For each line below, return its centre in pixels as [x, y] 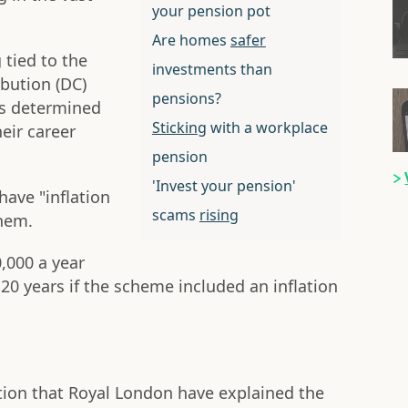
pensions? [186, 99]
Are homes [191, 41]
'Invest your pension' [224, 186]
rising [219, 215]
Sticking [179, 128]
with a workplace [267, 128]
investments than [212, 70]
